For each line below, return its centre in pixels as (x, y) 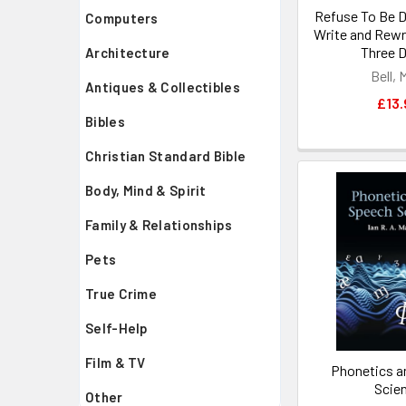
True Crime (121, 294)
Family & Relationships (159, 225)
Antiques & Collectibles (163, 87)
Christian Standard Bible (166, 156)
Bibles (105, 121)
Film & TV (116, 362)
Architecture (128, 53)
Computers (122, 18)
